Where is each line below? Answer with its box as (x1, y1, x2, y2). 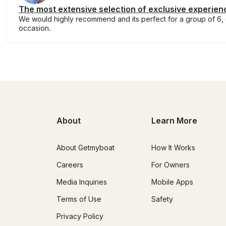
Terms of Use (56, 195, 101, 204)
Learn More (151, 116, 197, 126)
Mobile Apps (151, 178, 193, 187)
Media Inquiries (56, 178, 107, 187)
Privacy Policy (56, 212, 103, 221)
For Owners (151, 160, 190, 169)
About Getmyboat (56, 143, 115, 152)
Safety (151, 195, 173, 204)
